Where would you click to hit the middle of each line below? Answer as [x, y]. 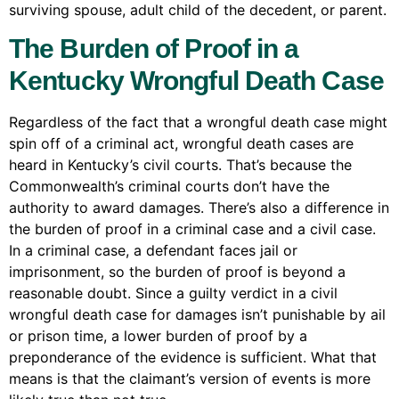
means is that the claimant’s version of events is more [190, 379]
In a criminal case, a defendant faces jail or [153, 251]
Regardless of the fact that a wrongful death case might [198, 122]
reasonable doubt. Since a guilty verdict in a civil [173, 293]
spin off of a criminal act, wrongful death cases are [181, 144]
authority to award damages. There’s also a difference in [199, 208]
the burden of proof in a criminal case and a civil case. [192, 229]
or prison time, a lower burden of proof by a [158, 336]
